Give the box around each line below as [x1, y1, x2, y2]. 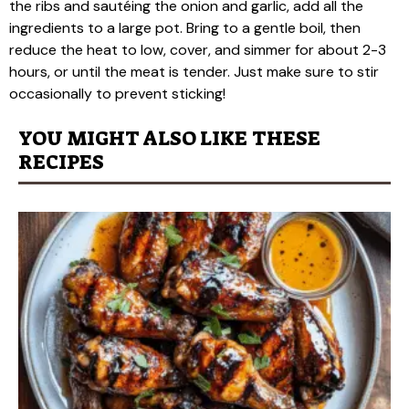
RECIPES [18, 148, 104, 175]
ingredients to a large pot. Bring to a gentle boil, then [9, 17, 361, 37]
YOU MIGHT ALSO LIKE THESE [18, 124, 320, 152]
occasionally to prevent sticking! [9, 83, 225, 103]
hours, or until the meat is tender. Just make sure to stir [9, 61, 379, 81]
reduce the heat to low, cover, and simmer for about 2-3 [9, 39, 386, 59]
